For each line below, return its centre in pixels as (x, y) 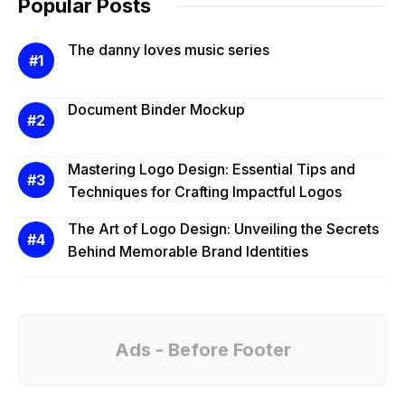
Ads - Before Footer (202, 350)
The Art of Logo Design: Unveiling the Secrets (223, 229)
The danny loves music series (169, 50)
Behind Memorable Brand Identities (188, 252)
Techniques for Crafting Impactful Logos (205, 192)
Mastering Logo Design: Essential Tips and (212, 170)
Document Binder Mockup (156, 110)
